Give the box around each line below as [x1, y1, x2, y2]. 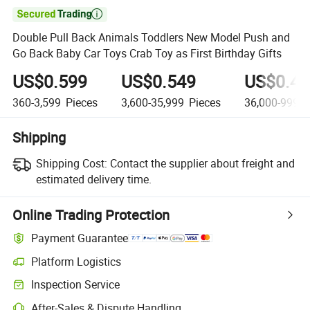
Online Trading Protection [12, 205, 170, 224]
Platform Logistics [31, 253, 122, 269]
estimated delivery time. [35, 171, 152, 187]
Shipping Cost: [35, 155, 107, 171]
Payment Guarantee [31, 230, 129, 246]
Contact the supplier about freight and [109, 155, 295, 171]
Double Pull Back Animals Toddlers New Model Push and [12, 30, 291, 46]
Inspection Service [31, 277, 120, 293]
